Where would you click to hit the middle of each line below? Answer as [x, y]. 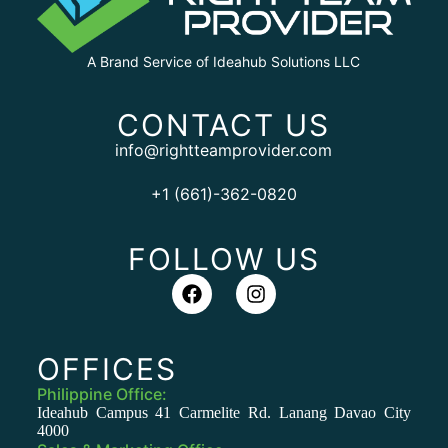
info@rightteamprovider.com [224, 150]
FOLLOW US [223, 259]
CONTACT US [224, 125]
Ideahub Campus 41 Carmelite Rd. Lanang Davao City [224, 412]
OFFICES [106, 369]
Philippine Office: [101, 394]
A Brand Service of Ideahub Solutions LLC [224, 61]
